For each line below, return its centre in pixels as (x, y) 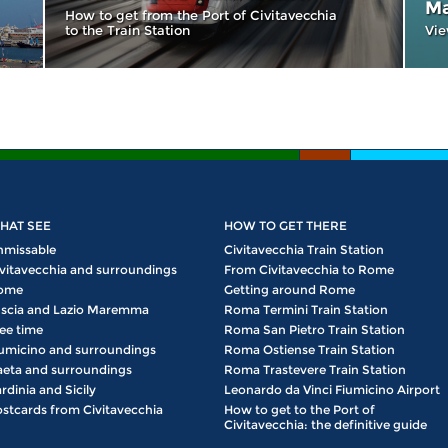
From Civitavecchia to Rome (309, 269)
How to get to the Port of (299, 409)
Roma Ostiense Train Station (309, 349)
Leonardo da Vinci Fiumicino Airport (332, 389)
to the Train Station (127, 29)
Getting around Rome (289, 289)
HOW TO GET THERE (285, 225)
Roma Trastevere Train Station (315, 369)
